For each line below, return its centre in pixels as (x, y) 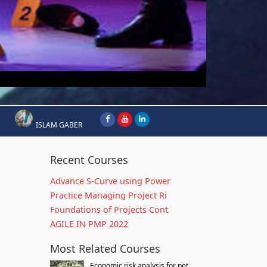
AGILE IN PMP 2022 (89, 224)
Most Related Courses (105, 249)
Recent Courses (89, 160)
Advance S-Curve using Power (110, 181)
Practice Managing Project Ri (108, 195)
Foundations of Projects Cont (109, 209)
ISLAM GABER (59, 125)
